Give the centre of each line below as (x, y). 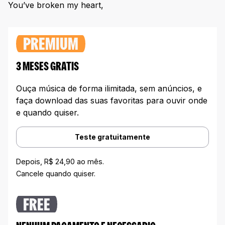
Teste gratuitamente (113, 137)
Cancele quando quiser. (56, 173)
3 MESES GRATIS (47, 67)
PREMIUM (51, 45)
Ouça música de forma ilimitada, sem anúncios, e (109, 88)
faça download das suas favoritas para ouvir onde (112, 100)
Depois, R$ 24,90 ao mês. (60, 161)
